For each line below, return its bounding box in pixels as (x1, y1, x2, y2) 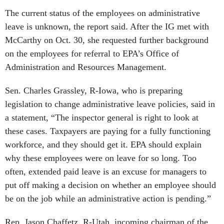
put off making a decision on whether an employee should (5, 180, 216, 190)
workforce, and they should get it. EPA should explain (5, 139, 201, 149)
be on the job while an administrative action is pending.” (5, 193, 211, 203)
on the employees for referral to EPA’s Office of (5, 48, 179, 58)
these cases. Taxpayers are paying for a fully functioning (5, 126, 210, 136)
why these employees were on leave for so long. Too (5, 153, 196, 163)
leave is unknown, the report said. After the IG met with (5, 21, 209, 31)
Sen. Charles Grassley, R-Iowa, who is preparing (5, 85, 182, 95)
